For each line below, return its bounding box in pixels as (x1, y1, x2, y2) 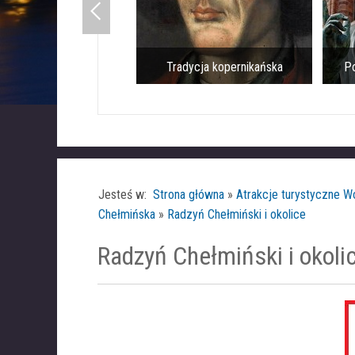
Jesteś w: (98, 187, 153, 202)
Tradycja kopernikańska (164, 59, 281, 74)
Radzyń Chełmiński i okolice (167, 207, 306, 222)
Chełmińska (98, 207, 155, 222)
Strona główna (153, 187, 224, 202)
